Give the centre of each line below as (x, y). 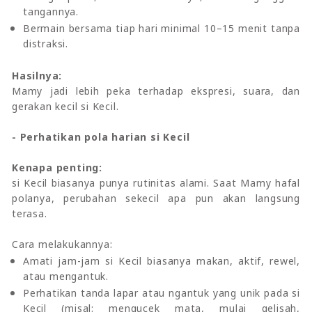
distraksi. (46, 43)
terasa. (30, 213)
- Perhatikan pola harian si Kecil (101, 136)
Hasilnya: (37, 75)
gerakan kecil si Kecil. (65, 106)
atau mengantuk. (66, 276)
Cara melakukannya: (62, 244)
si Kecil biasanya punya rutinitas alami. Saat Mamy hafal (156, 182)
